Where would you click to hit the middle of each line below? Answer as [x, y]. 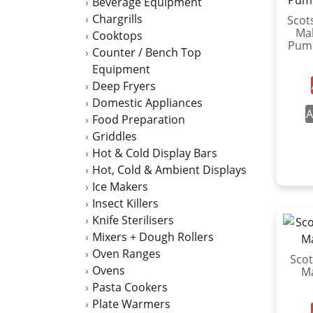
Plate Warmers [131, 304]
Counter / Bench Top [147, 52]
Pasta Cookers [130, 287]
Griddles [115, 136]
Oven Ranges [126, 254]
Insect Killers [125, 203]
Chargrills [117, 19]
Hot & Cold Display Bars [155, 153]
